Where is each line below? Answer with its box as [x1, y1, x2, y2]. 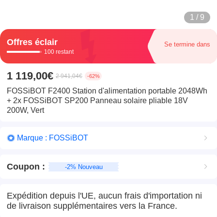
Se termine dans [164, 41, 210, 48]
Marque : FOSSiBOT [16, 134, 88, 142]
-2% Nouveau [64, 163, 103, 170]
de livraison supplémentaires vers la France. [7, 201, 178, 211]
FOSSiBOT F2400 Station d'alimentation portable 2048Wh [7, 86, 208, 95]
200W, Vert [7, 106, 45, 114]
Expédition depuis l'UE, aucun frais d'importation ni [7, 190, 202, 201]
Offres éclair [7, 37, 58, 47]
